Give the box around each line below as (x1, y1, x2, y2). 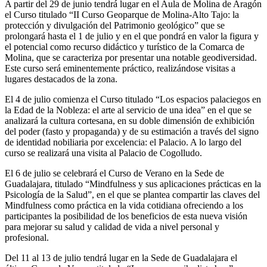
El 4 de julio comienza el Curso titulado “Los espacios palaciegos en (5, 94, 261, 104)
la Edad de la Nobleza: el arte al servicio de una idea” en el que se (5, 104, 252, 115)
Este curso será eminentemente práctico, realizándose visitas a (5, 63, 235, 73)
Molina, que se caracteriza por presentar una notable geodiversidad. (5, 52, 257, 63)
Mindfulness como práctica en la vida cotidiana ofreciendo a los (5, 200, 243, 210)
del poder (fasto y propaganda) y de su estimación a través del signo (5, 126, 259, 136)
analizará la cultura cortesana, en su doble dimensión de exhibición (5, 115, 254, 126)
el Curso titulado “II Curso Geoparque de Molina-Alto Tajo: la (5, 9, 239, 20)
